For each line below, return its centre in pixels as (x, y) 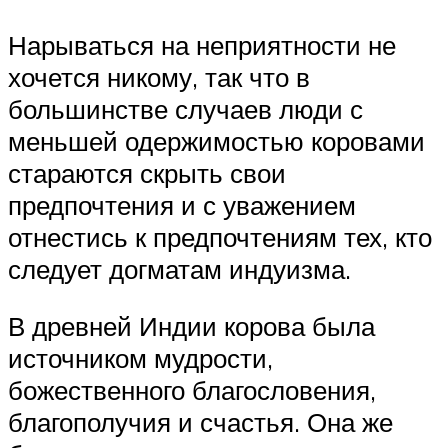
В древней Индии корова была (191, 326)
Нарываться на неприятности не (202, 44)
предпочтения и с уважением (182, 204)
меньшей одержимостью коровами (216, 140)
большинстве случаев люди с (185, 108)
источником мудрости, (140, 358)
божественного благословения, (192, 390)
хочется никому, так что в (159, 76)
